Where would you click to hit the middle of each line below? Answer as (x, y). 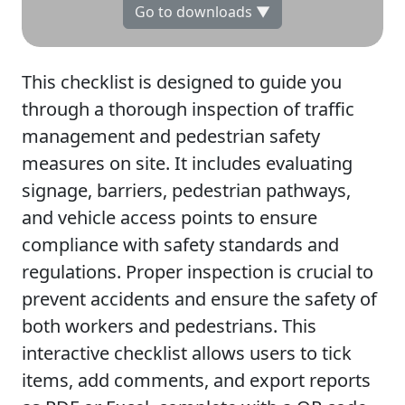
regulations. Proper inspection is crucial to (198, 272)
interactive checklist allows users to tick (187, 353)
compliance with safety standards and (180, 245)
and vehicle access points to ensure (170, 217)
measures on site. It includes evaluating (187, 163)
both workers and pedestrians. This (169, 326)
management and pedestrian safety (171, 136)
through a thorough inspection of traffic (188, 109)
